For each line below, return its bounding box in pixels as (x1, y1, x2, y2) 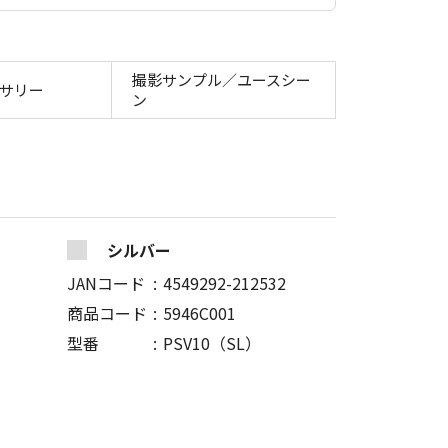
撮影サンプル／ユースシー (132, 69, 311, 91)
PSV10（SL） (163, 331, 261, 356)
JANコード (67, 271, 145, 296)
